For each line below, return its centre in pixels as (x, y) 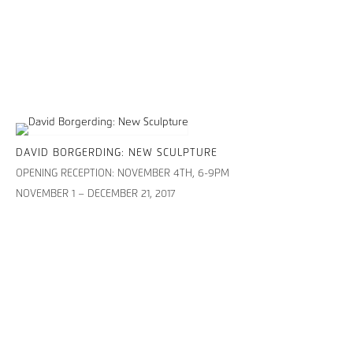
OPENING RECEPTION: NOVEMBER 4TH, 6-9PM (123, 174)
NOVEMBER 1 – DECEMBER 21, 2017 (96, 195)
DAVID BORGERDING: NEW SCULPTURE (117, 154)
